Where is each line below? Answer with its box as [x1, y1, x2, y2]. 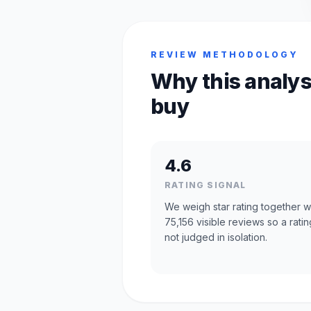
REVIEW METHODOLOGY [151, 49, 299, 60]
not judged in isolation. [165, 231, 267, 243]
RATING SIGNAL [165, 180, 246, 190]
